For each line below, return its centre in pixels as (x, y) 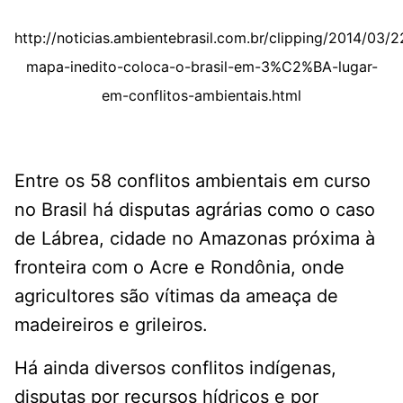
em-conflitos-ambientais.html (201, 96)
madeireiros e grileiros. (111, 325)
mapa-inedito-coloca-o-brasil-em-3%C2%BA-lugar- (201, 67)
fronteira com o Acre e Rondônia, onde (179, 268)
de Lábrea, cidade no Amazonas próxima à (195, 239)
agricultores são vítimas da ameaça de (176, 296)
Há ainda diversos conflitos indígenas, (175, 368)
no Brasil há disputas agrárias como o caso (195, 210)
